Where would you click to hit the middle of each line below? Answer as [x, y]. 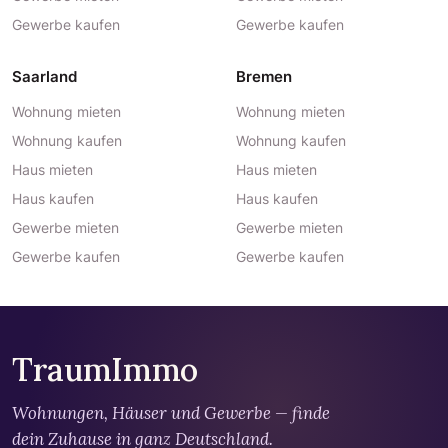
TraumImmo [105, 369]
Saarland [44, 76]
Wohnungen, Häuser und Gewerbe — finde [171, 413]
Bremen [264, 76]
